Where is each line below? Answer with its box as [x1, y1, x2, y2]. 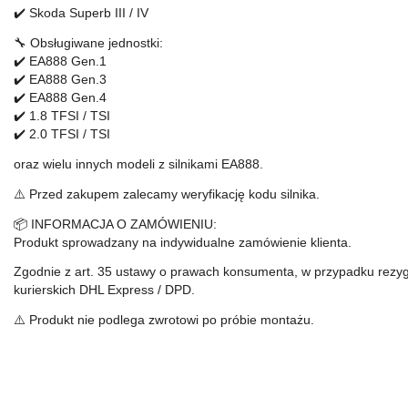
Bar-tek [53, 358, 94, 373]
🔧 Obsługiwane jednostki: [14, 36, 163, 51]
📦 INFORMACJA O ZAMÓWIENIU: [14, 216, 217, 231]
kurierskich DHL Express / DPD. [14, 282, 195, 298]
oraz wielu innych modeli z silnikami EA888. [14, 157, 263, 171]
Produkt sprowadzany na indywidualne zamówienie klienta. [14, 234, 352, 250]
